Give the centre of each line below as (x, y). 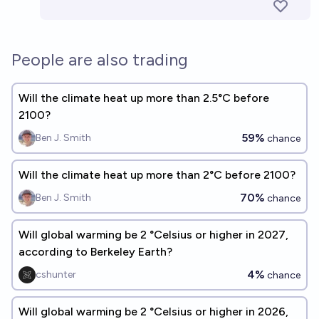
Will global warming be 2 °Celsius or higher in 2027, (153, 235)
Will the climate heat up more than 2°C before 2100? (157, 175)
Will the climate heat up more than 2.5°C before (144, 98)
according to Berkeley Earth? (95, 252)
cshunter (56, 274)
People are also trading (100, 59)
